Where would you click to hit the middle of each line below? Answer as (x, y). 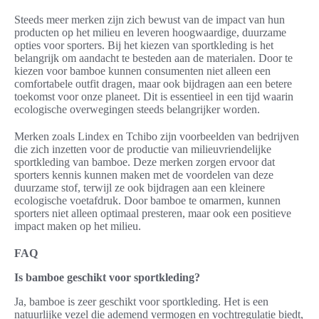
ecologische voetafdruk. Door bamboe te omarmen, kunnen (147, 201)
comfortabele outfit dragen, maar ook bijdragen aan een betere (153, 84)
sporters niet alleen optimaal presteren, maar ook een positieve (153, 214)
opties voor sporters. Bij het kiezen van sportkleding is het (144, 46)
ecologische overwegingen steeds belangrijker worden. (137, 110)
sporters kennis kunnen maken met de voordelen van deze (144, 175)
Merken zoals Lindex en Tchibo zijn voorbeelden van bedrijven (157, 137)
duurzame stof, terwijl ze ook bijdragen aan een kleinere (140, 188)
